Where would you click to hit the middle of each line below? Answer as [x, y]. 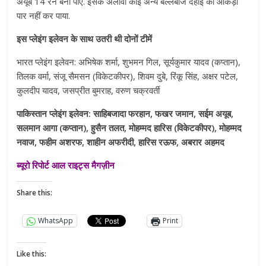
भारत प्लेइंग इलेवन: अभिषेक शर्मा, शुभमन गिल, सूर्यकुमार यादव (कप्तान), [129, 61]
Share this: [35, 192]
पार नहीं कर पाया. [44, 15]
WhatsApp [56, 221]
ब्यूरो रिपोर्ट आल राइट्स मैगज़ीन [66, 165]
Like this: [32, 254]
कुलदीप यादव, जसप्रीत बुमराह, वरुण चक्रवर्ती [88, 90]
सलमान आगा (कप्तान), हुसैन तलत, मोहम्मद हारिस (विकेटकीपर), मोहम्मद [129, 127]
